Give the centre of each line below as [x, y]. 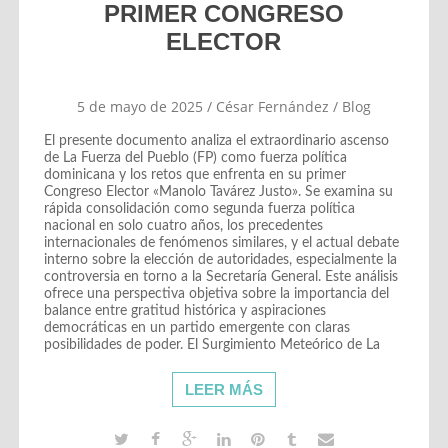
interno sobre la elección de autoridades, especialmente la [220, 259]
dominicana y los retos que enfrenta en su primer [194, 174]
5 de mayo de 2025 [139, 106]
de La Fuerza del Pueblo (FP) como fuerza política [195, 157]
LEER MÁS [223, 389]
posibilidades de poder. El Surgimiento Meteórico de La [211, 344]
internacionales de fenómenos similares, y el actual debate [221, 242]
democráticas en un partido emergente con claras [196, 327]
